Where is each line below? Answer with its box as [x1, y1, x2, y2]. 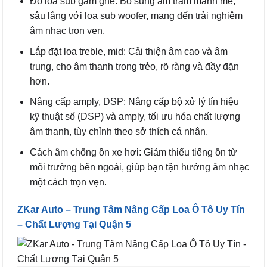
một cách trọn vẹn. [29, 176, 107, 187]
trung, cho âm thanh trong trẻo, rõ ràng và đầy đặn [29, 61, 239, 72]
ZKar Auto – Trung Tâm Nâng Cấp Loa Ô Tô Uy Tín [17, 204, 245, 215]
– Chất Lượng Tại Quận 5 [17, 219, 131, 229]
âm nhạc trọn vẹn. [29, 26, 105, 36]
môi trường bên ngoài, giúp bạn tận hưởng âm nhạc [29, 162, 249, 172]
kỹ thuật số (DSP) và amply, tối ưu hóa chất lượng [29, 111, 240, 122]
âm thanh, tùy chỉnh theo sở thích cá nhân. [29, 126, 208, 137]
